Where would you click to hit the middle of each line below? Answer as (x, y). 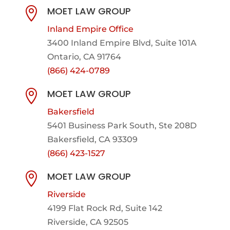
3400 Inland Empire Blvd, (101, 43)
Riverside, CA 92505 (88, 222)
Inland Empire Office (90, 29)
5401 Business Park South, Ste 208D (122, 125)
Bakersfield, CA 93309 (92, 139)
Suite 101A (176, 43)
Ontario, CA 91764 (84, 56)
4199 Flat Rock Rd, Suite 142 (104, 208)
